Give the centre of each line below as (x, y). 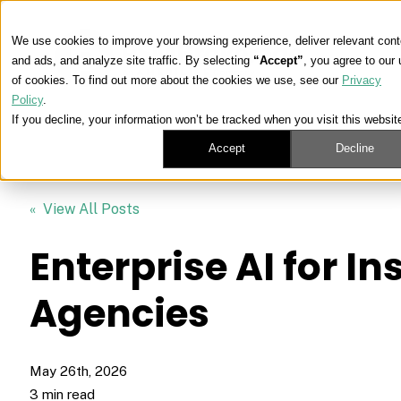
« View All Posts (85, 209)
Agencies (120, 313)
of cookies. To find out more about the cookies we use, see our (177, 80)
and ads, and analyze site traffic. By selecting (132, 60)
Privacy (362, 80)
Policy (27, 100)
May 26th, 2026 (79, 371)
